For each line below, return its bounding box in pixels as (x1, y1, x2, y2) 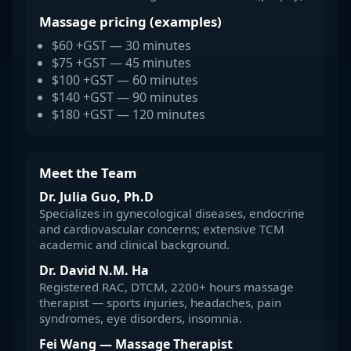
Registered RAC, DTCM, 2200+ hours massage (39, 279, 294, 295)
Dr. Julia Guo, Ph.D (39, 188, 154, 206)
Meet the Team (39, 164, 136, 183)
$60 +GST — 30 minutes (52, 37, 191, 55)
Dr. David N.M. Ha (39, 262, 149, 280)
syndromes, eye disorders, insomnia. (39, 310, 242, 327)
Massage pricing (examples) (39, 13, 222, 31)
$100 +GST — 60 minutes (52, 71, 198, 89)
